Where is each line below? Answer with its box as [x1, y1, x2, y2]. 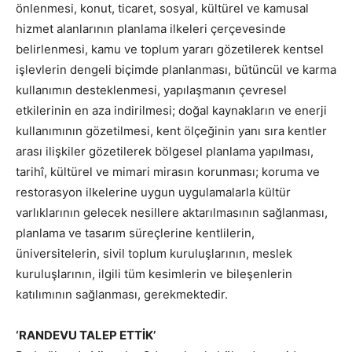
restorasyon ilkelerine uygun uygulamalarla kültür [16, 185, 291, 200]
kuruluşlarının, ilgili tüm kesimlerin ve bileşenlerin [16, 266, 292, 281]
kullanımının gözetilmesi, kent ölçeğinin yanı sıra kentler [16, 123, 327, 138]
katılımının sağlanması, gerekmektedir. [16, 287, 228, 302]
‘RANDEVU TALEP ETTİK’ [16, 328, 156, 343]
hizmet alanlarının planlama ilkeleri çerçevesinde [16, 21, 286, 36]
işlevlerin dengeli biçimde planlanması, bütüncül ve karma [16, 62, 336, 77]
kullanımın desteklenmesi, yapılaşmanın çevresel [16, 82, 287, 97]
